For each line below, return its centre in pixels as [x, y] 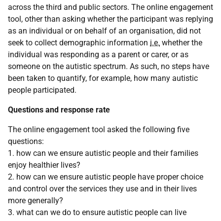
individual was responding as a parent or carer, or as [98, 55]
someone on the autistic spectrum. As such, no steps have [109, 66]
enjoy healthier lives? [44, 165]
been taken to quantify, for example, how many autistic [103, 78]
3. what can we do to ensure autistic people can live [97, 212]
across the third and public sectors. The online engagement [110, 7]
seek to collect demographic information [79, 43]
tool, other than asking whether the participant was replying [110, 19]
